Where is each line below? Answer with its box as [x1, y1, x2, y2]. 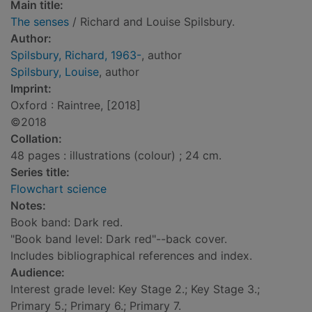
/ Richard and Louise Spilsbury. [69, 15, 235, 29]
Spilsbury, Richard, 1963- [10, 48, 141, 63]
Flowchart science [10, 182, 107, 196]
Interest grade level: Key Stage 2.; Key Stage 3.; [10, 282, 260, 297]
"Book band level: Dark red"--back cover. [10, 232, 227, 247]
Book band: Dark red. [10, 215, 123, 230]
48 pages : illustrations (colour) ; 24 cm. [10, 148, 221, 163]
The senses [10, 15, 69, 29]
